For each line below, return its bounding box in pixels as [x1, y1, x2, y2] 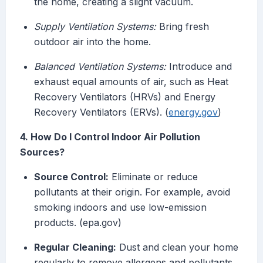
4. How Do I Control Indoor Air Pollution [20, 131, 200, 143]
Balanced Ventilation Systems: [34, 60, 166, 73]
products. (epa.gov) [34, 217, 122, 229]
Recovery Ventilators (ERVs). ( [34, 106, 168, 119]
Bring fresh [156, 21, 209, 33]
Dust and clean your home [116, 241, 238, 254]
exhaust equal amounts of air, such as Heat [34, 76, 228, 88]
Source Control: [34, 171, 109, 183]
